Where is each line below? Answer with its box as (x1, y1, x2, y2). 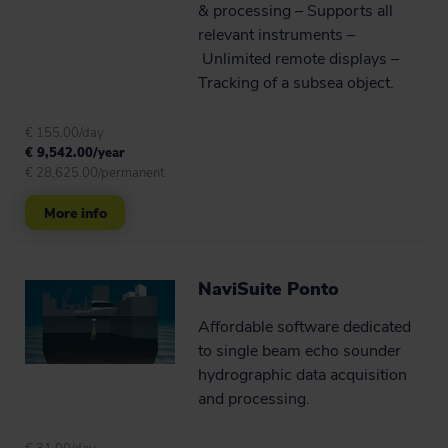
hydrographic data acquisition (198, 364, 408, 386)
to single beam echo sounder (198, 340, 402, 362)
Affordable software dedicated (198, 316, 412, 338)
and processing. (198, 388, 311, 410)
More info (43, 204, 107, 223)
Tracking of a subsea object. (198, 72, 395, 94)
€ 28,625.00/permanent (25, 164, 164, 182)
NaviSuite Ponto (198, 277, 340, 301)
